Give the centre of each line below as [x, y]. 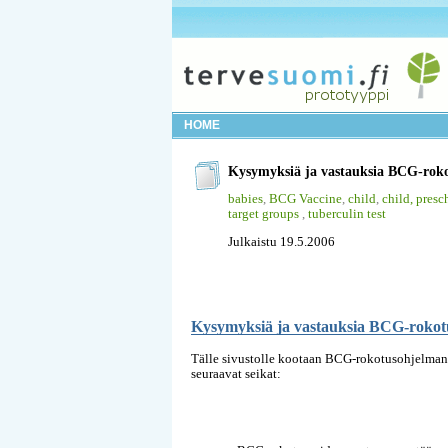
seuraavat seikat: [236, 374]
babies [245, 198]
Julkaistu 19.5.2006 [281, 241]
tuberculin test [347, 213]
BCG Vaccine [305, 198]
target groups [265, 213]
